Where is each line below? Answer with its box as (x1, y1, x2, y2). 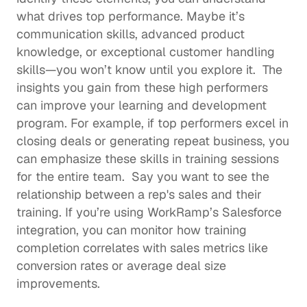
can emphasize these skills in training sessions (16, 150, 279, 167)
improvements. (16, 275, 103, 291)
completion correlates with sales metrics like (16, 239, 268, 256)
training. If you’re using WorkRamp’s (16, 204, 222, 220)
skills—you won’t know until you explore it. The (16, 61, 282, 77)
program (16, 114, 64, 131)
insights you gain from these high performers (16, 79, 268, 95)
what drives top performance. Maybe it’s (16, 8, 245, 24)
